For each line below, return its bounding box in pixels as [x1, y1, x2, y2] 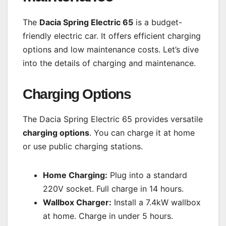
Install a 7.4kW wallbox [111, 197, 201, 207]
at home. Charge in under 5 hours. [43, 210, 173, 221]
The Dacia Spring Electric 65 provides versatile [23, 114, 203, 124]
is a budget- [133, 17, 182, 27]
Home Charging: [43, 169, 107, 180]
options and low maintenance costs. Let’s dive [23, 44, 199, 54]
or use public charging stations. [23, 141, 143, 151]
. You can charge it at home [89, 127, 195, 138]
